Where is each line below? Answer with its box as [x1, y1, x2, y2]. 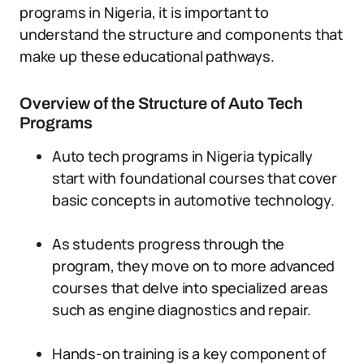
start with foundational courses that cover [52, 168, 337, 188]
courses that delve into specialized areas [52, 278, 328, 297]
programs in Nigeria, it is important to [19, 2, 269, 22]
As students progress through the [52, 234, 285, 253]
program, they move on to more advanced [52, 256, 336, 275]
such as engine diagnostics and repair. [52, 300, 312, 319]
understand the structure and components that [19, 24, 344, 44]
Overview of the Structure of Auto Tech [19, 94, 303, 112]
